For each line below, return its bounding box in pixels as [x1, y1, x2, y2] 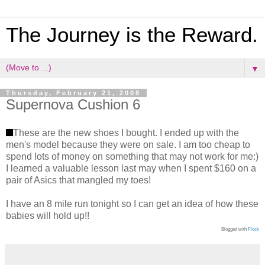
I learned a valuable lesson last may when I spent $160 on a [6, 163, 256, 173]
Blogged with [221, 226, 248, 232]
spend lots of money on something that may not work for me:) [6, 151, 258, 161]
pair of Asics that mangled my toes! [6, 174, 151, 185]
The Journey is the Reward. [6, 24, 258, 46]
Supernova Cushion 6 [6, 96, 140, 112]
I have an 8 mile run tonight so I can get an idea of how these [6, 198, 258, 209]
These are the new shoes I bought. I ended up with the [13, 127, 239, 138]
